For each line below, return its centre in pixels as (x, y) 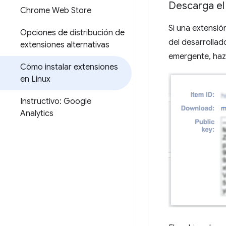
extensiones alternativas (65, 45)
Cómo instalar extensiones (69, 67)
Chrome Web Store (56, 11)
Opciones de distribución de (72, 33)
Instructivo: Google (56, 101)
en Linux (35, 79)
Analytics (37, 114)
